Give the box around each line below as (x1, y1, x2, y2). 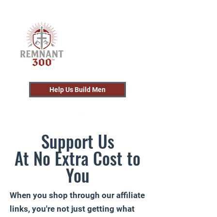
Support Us (41, 128, 114, 154)
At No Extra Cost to (15, 145, 140, 170)
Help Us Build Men (49, 86, 106, 93)
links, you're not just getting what (10, 204, 135, 214)
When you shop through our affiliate (10, 190, 145, 200)
